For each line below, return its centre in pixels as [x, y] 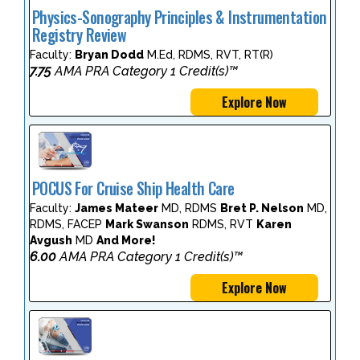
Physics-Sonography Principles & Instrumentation [180, 18]
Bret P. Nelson [262, 208]
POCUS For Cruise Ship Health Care [133, 188]
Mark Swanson [147, 224]
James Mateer [117, 208]
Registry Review [80, 35]
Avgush [51, 240]
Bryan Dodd [109, 55]
